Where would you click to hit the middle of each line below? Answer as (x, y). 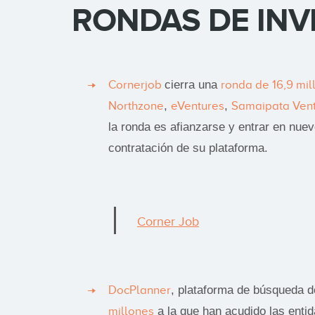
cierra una (193, 84)
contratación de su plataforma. (188, 148)
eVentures (198, 105)
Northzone (136, 105)
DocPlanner (140, 290)
